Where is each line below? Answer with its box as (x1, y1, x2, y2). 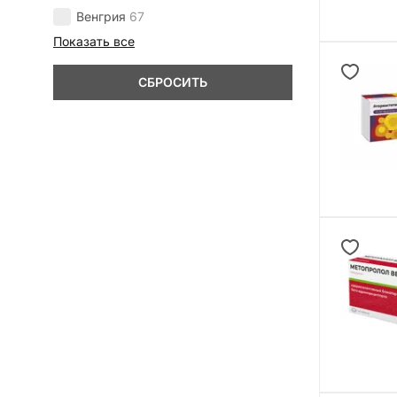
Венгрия (76, 9, 126, 25)
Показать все (53, 34, 135, 50)
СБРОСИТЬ (138, 74, 207, 90)
